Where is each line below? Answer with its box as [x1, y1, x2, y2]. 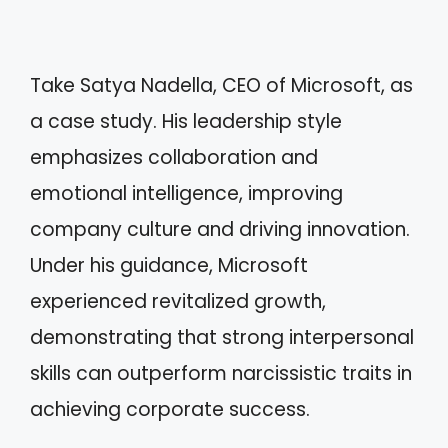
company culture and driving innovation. [30, 215, 410, 243]
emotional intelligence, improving [30, 179, 343, 207]
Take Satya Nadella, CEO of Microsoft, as [30, 71, 413, 99]
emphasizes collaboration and [30, 143, 318, 171]
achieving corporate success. [30, 395, 310, 423]
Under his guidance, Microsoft [30, 251, 308, 279]
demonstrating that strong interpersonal [30, 323, 414, 351]
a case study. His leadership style [30, 107, 342, 135]
